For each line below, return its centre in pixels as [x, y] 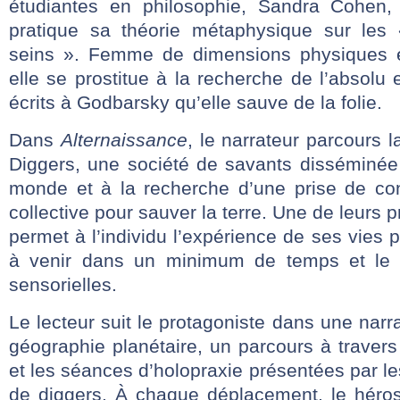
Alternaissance [124, 140]
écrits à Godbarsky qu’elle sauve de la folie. [196, 102]
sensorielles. [63, 284]
